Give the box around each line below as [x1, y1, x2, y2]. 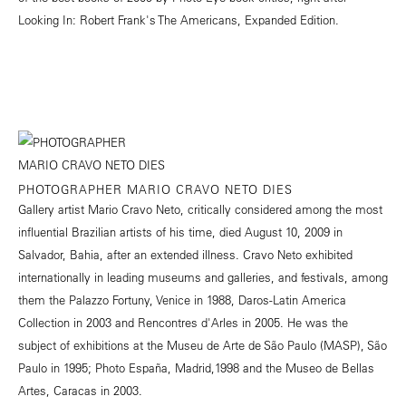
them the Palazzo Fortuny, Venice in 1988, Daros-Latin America [18, 292, 346, 308]
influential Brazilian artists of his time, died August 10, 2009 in [18, 224, 343, 240]
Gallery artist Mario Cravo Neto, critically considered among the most [18, 201, 382, 217]
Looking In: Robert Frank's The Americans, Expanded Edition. [18, 12, 339, 28]
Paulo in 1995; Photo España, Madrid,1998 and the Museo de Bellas [18, 360, 374, 376]
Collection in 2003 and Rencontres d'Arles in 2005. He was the [18, 314, 348, 331]
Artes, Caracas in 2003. [18, 382, 142, 399]
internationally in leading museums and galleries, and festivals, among [18, 269, 388, 285]
